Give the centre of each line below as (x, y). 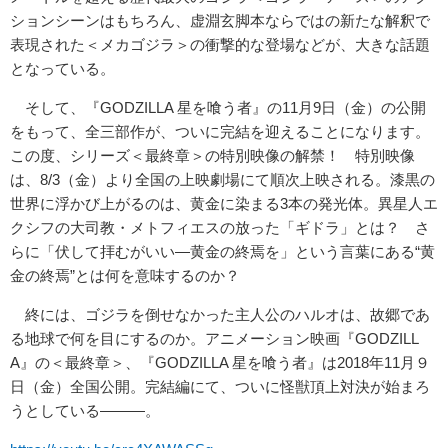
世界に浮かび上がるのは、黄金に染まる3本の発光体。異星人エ (224, 203)
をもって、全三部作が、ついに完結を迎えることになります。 (220, 131)
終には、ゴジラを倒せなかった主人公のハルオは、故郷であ (220, 314)
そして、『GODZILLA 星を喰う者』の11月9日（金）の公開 (218, 107)
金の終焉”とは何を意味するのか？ (125, 275)
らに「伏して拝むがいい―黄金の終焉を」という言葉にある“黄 (222, 251)
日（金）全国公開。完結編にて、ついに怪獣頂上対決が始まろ (220, 386)
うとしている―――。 (85, 410)
